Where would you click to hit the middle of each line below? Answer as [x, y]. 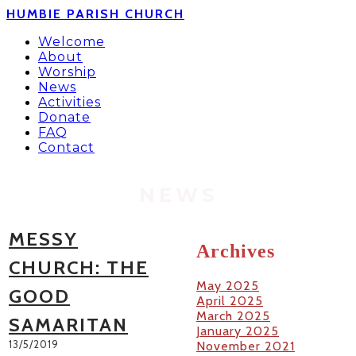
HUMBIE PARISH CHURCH [95, 14]
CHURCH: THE [79, 267]
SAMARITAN [68, 325]
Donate [64, 117]
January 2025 [238, 331]
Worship [67, 72]
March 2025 [233, 315]
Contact [66, 147]
